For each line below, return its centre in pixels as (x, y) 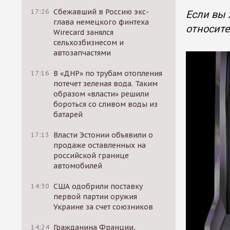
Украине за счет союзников (103, 207)
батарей (68, 114)
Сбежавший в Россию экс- (101, 12)
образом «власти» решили (101, 94)
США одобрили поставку (98, 186)
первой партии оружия (95, 197)
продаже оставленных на (100, 145)
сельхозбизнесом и (89, 43)
